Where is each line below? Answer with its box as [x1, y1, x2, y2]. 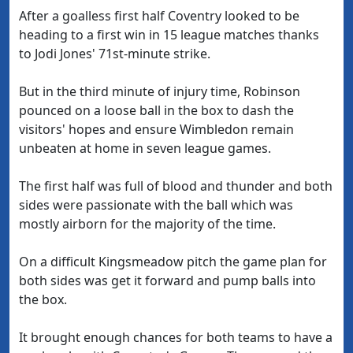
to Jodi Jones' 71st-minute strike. [19, 45, 210, 62]
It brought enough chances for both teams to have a [19, 329, 333, 346]
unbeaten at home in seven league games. [19, 139, 271, 157]
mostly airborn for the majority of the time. [19, 215, 276, 232]
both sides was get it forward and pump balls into [19, 272, 316, 289]
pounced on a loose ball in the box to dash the [19, 102, 294, 119]
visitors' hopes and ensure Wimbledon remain [19, 121, 294, 138]
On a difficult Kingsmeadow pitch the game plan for [19, 253, 327, 270]
